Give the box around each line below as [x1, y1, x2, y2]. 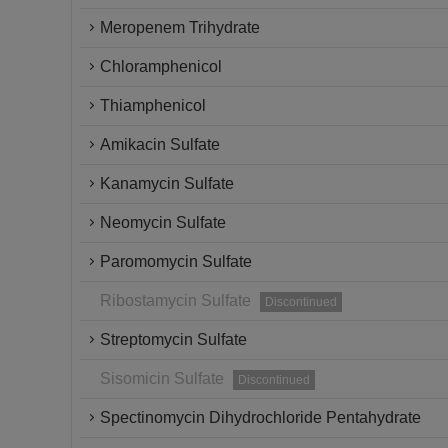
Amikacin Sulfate [100, 136, 220, 153]
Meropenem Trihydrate [100, 19, 260, 36]
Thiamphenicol [100, 97, 206, 114]
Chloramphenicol [100, 58, 222, 75]
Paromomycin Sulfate [100, 253, 252, 270]
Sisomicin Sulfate [100, 370, 224, 387]
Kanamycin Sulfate [100, 175, 234, 192]
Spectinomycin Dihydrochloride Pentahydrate [100, 409, 421, 426]
